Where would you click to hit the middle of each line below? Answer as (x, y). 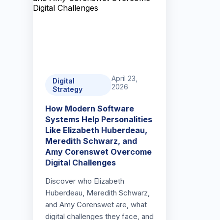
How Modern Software (90, 109)
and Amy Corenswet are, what (96, 205)
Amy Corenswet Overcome (99, 152)
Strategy (68, 89)
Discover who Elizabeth (85, 181)
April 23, (124, 78)
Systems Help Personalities (99, 119)
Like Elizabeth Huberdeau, (96, 130)
